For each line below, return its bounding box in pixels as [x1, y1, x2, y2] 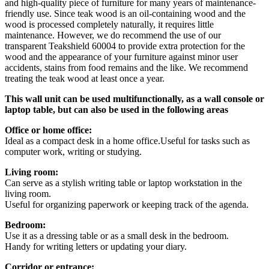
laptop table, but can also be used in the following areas [5, 104, 228, 115]
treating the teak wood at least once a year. [5, 73, 165, 83]
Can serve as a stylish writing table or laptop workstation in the [5, 177, 242, 188]
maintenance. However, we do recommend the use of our [5, 29, 221, 40]
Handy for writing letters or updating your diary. [5, 241, 187, 252]
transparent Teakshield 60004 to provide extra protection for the [5, 40, 245, 51]
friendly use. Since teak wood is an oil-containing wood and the [5, 8, 246, 19]
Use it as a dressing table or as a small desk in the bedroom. [5, 230, 229, 241]
